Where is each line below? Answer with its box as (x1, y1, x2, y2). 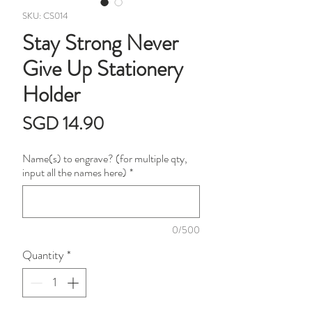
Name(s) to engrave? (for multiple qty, (22, 150, 187, 167)
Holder (22, 79, 80, 111)
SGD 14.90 (22, 111, 104, 137)
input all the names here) (22, 164, 127, 181)
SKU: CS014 (22, 9, 68, 23)
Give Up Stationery (22, 53, 183, 85)
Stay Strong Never (22, 27, 178, 59)
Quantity (22, 247, 64, 264)
